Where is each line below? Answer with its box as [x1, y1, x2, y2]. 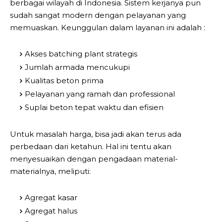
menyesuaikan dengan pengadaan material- [10, 154, 178, 164]
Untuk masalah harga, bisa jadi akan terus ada [10, 129, 181, 139]
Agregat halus [25, 206, 77, 216]
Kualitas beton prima [25, 75, 104, 85]
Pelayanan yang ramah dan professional [25, 89, 175, 99]
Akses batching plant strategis [25, 49, 137, 58]
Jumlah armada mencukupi [25, 62, 130, 72]
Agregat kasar [25, 192, 77, 202]
